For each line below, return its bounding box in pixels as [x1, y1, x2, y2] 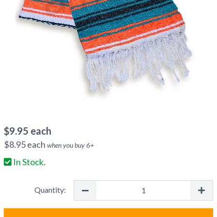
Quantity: [34, 185, 66, 194]
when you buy [47, 141, 86, 149]
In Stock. [12, 156, 46, 167]
